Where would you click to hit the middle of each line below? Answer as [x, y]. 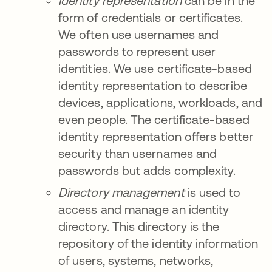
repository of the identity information [158, 243]
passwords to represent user [137, 52]
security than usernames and [138, 154]
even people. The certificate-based [154, 120]
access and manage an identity [144, 209]
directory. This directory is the [139, 226]
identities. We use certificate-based [155, 69]
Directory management [121, 192]
